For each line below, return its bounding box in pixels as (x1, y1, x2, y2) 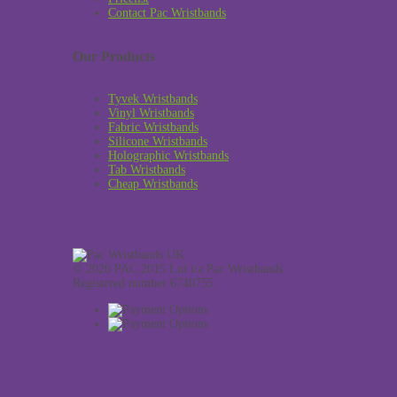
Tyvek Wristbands (108, 92, 198, 106)
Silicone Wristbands (108, 135, 207, 149)
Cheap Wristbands (108, 177, 198, 191)
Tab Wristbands (108, 163, 185, 177)
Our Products (73, 47, 155, 65)
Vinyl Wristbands (108, 106, 194, 121)
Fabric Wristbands (108, 121, 198, 135)
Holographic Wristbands (108, 149, 229, 163)
